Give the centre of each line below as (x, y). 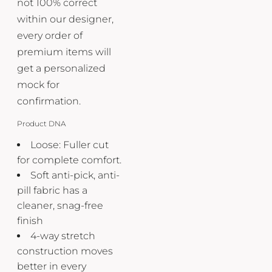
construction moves (65, 251)
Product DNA (41, 123)
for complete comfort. (69, 160)
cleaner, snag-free (60, 205)
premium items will (64, 52)
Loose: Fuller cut (70, 144)
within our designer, (65, 19)
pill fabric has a (52, 190)
